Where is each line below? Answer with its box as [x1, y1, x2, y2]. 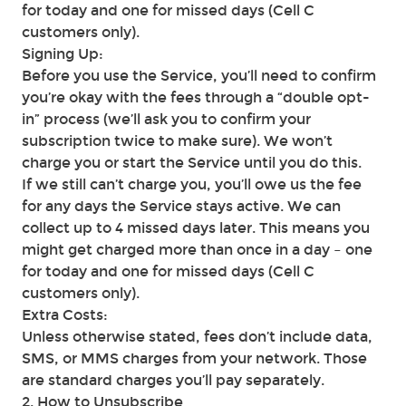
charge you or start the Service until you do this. [22, 154, 362, 171]
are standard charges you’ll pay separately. [22, 372, 324, 389]
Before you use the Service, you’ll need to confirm [22, 67, 376, 84]
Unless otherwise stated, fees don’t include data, [22, 328, 372, 345]
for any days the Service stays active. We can [22, 198, 341, 215]
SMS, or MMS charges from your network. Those [22, 350, 367, 367]
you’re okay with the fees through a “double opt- [22, 89, 370, 106]
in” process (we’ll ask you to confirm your [22, 111, 311, 128]
